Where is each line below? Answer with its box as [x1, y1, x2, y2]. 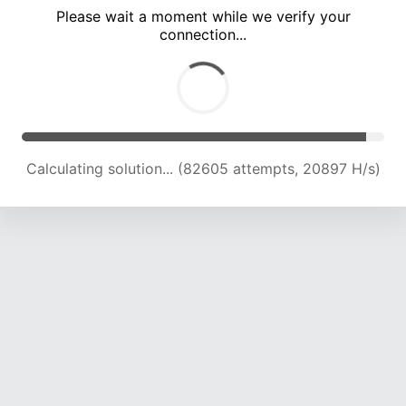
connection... [159, 25, 246, 44]
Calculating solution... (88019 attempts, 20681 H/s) [28, 159, 378, 179]
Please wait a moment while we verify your [55, 7, 351, 26]
